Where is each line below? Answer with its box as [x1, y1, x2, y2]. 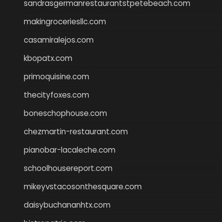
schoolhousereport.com [24, 163, 112, 173]
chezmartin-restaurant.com [24, 126, 128, 137]
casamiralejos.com [24, 34, 94, 45]
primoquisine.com [24, 71, 89, 82]
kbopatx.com [24, 53, 72, 63]
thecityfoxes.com [24, 89, 89, 100]
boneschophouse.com [24, 108, 107, 118]
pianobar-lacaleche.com [24, 144, 115, 155]
